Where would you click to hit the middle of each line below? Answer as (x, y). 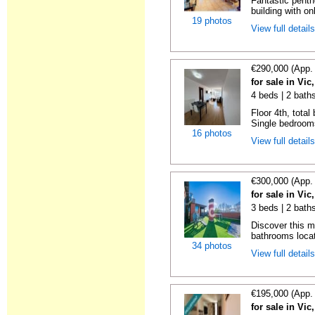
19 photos (212, 21)
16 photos (212, 133)
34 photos (212, 246)
